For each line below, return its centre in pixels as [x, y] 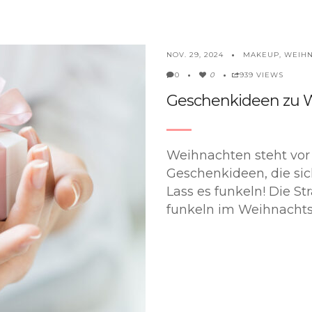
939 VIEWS [262, 75]
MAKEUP [261, 54]
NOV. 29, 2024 [195, 54]
